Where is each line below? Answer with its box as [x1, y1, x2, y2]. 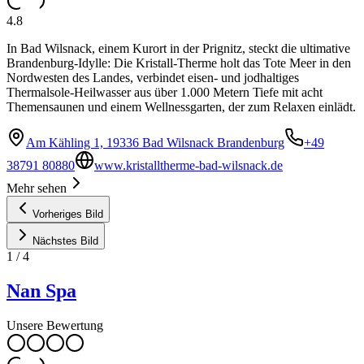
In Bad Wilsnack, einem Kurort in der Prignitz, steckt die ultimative [6, 41, 350, 55]
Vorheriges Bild [32, 207, 103, 220]
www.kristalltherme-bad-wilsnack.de [94, 158, 283, 172]
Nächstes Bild [32, 234, 98, 247]
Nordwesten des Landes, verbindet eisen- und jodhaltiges [6, 70, 299, 84]
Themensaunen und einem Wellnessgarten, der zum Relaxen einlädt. [6, 99, 356, 114]
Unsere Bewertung [6, 318, 103, 332]
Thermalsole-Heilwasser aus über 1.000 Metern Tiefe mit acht [6, 84, 323, 99]
